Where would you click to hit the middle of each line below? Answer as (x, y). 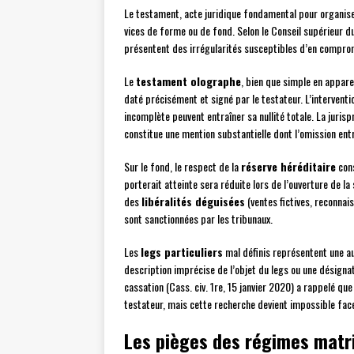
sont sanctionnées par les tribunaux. (198, 219)
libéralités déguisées (193, 201)
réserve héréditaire (288, 167)
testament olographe (188, 81)
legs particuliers (182, 252)
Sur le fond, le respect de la (183, 167)
